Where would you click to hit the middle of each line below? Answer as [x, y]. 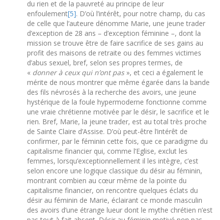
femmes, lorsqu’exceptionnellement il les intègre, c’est [113, 161]
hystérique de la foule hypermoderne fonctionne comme [117, 102]
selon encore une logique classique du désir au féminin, [115, 170]
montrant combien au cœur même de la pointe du [107, 180]
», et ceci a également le [165, 72]
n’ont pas [110, 72]
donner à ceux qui [62, 72]
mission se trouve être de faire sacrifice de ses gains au [115, 43]
